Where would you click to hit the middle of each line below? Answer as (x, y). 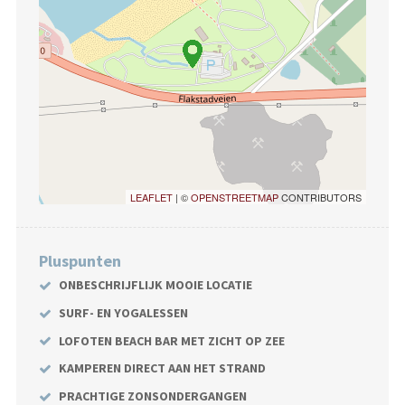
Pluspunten (80, 260)
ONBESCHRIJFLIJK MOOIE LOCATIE (155, 285)
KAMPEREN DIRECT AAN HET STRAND (162, 368)
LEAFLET (152, 197)
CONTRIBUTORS (320, 197)
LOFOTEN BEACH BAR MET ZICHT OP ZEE (171, 340)
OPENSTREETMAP (235, 197)
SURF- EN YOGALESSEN (123, 312)
